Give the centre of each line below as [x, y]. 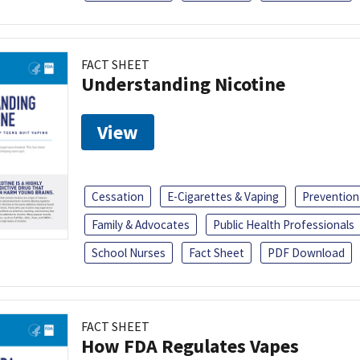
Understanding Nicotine [183, 84]
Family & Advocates [141, 224]
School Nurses [129, 252]
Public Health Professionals [284, 224]
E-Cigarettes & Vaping [223, 196]
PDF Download [306, 252]
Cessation [118, 196]
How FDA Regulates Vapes [190, 346]
